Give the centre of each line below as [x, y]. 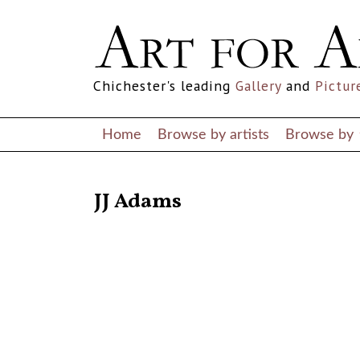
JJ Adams [138, 202]
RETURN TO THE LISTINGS [153, 183]
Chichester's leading [164, 86]
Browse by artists [213, 134]
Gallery [258, 86]
